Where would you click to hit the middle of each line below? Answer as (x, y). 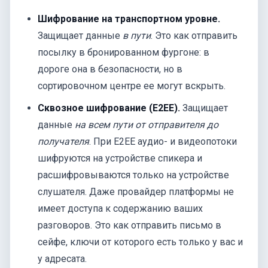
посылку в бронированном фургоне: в (124, 52)
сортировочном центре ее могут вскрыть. (132, 86)
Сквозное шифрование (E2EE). (109, 108)
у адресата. (63, 258)
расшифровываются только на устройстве (134, 175)
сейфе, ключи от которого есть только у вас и (141, 242)
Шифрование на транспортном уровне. (129, 19)
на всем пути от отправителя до (147, 124)
